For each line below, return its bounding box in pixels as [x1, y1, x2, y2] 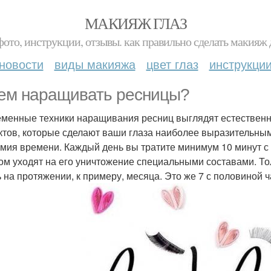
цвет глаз [146, 55, 198, 73]
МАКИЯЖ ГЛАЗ [84, 13, 187, 33]
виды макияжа [54, 55, 135, 73]
